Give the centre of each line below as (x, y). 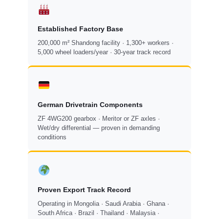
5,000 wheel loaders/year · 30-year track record (104, 52)
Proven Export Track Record (85, 190)
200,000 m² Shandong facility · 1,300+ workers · (106, 43)
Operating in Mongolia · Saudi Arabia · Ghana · (104, 204)
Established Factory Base (81, 29)
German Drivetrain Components (90, 105)
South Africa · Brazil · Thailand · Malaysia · (99, 213)
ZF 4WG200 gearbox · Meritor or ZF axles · (99, 119)
